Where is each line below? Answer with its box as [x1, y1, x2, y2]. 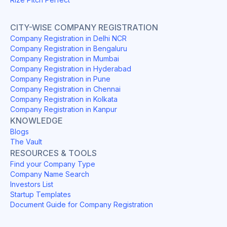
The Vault [10, 137, 42, 146]
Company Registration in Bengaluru [10, 44, 127, 53]
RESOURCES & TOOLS [10, 147, 97, 158]
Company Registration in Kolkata [10, 94, 118, 103]
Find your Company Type [10, 159, 95, 168]
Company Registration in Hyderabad [10, 64, 131, 73]
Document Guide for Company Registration [10, 200, 153, 209]
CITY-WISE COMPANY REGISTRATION [10, 22, 158, 32]
